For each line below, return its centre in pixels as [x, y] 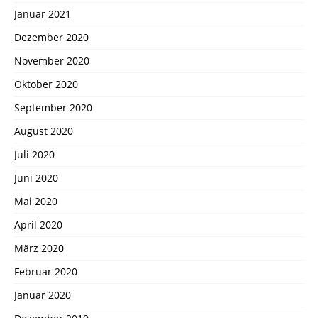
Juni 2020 [36, 178]
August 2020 [44, 131]
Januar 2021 [43, 14]
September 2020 [53, 108]
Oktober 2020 [46, 84]
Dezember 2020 [51, 38]
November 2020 [52, 61]
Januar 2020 [43, 295]
